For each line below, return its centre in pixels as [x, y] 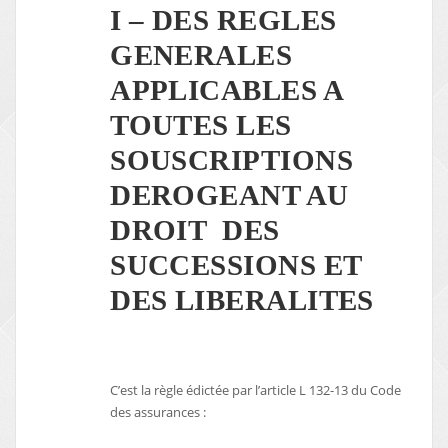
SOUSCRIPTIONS [235, 160]
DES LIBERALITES [242, 300]
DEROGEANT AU [229, 195]
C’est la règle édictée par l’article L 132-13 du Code [256, 389]
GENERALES [201, 55]
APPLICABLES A [226, 90]
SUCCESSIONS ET [236, 265]
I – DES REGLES [223, 20]
